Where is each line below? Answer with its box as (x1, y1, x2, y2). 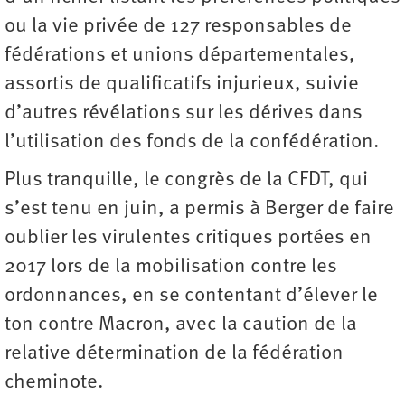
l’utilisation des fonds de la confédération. (5, 131, 379, 153)
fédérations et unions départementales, (5, 44, 355, 66)
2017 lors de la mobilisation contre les (5, 256, 337, 278)
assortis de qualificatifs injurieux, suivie (5, 73, 359, 95)
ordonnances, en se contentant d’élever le (5, 285, 378, 306)
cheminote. (5, 372, 103, 393)
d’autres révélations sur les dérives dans (5, 102, 363, 124)
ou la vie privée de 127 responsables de (5, 15, 352, 37)
